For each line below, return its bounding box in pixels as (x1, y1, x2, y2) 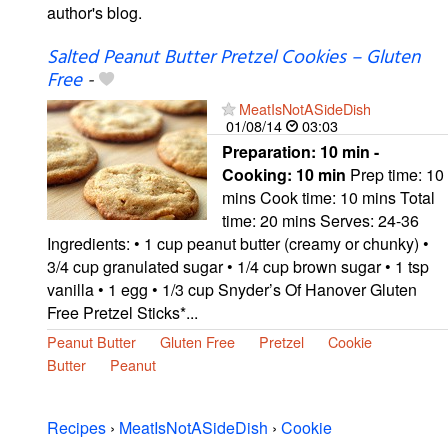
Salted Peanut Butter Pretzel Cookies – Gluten (47, 42, 420, 73)
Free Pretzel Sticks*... (47, 300, 198, 324)
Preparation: (222, 139, 320, 163)
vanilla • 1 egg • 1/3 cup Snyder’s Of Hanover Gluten (47, 277, 417, 301)
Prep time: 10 (346, 162, 444, 186)
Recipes (47, 415, 106, 439)
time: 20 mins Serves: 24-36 (222, 208, 419, 232)
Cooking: (222, 162, 296, 186)
